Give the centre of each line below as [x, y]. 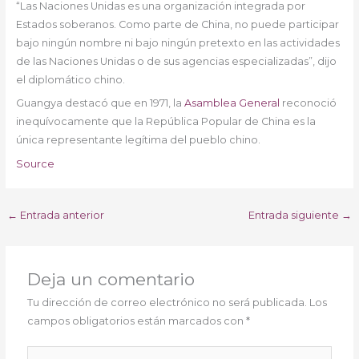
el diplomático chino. [70, 79]
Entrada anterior [61, 215]
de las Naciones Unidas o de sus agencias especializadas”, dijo [176, 61]
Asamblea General [232, 103]
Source [35, 163]
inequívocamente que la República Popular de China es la [165, 122]
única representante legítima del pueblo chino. [138, 140]
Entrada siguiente [295, 215]
